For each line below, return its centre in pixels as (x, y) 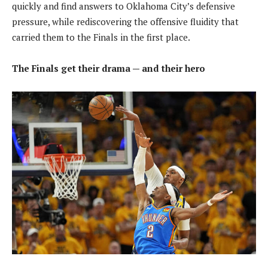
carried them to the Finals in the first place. (101, 37)
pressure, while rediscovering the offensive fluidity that (125, 21)
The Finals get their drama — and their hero (109, 68)
